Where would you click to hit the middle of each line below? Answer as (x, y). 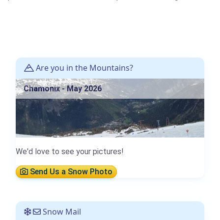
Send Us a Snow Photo (70, 172)
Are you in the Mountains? (83, 68)
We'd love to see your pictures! (70, 152)
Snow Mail (61, 212)
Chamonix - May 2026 (63, 89)
